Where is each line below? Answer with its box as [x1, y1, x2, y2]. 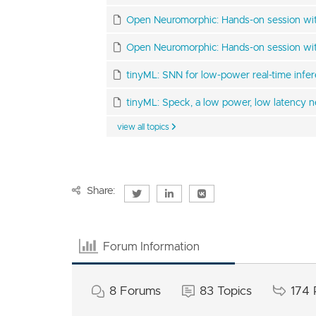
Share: [87, 184, 115, 197]
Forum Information [103, 239, 200, 253]
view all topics [116, 121, 171, 132]
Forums [120, 284, 161, 298]
